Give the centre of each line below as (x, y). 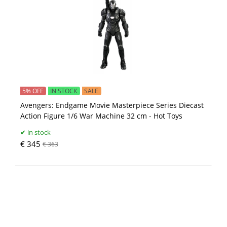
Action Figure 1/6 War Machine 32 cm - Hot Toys (101, 116)
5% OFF (32, 91)
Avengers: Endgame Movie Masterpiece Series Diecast (112, 105)
